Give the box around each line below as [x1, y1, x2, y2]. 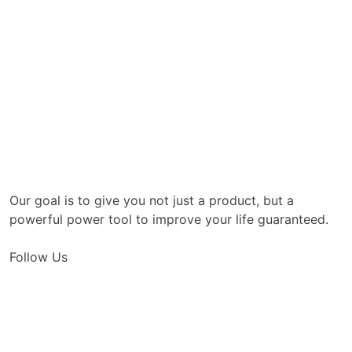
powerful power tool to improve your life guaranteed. [9, 211, 328, 227]
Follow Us [9, 248, 68, 265]
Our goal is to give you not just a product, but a [9, 192, 294, 208]
